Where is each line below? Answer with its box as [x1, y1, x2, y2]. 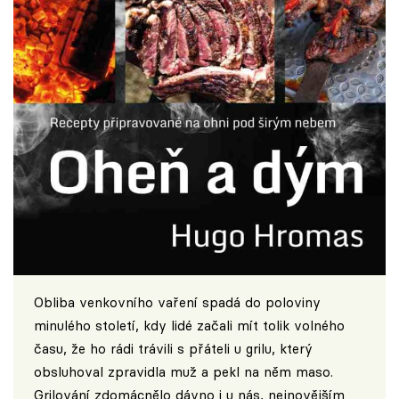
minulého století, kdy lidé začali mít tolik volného [33, 317, 345, 335]
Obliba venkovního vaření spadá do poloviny [33, 294, 321, 312]
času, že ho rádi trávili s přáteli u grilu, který [33, 340, 313, 358]
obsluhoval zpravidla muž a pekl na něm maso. [33, 363, 333, 381]
